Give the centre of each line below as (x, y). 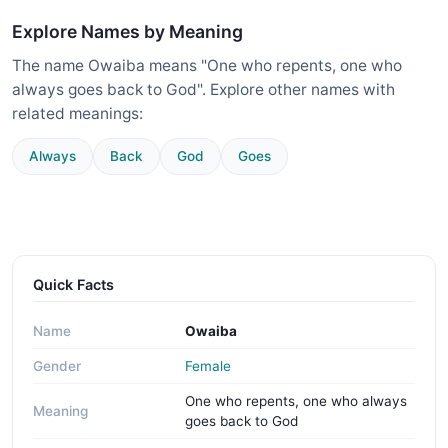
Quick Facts (73, 285)
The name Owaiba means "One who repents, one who (207, 65)
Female (208, 366)
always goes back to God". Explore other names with (203, 89)
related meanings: (77, 113)
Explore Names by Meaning (127, 31)
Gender (57, 366)
